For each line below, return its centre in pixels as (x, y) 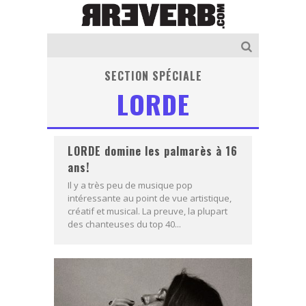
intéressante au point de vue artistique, (150, 198)
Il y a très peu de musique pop (130, 185)
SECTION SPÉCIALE (153, 75)
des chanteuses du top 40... (124, 224)
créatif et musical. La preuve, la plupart (148, 211)
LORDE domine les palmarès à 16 (153, 151)
